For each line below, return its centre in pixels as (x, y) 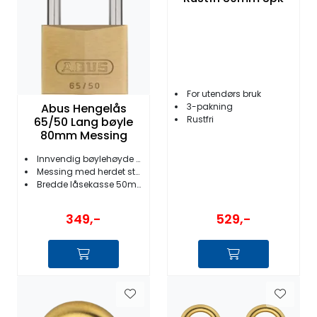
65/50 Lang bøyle (83, 122)
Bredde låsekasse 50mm (87, 184)
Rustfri (200, 119)
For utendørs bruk (224, 93)
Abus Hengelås (83, 109)
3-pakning (210, 106)
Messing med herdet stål (86, 171)
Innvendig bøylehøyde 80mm (86, 158)
